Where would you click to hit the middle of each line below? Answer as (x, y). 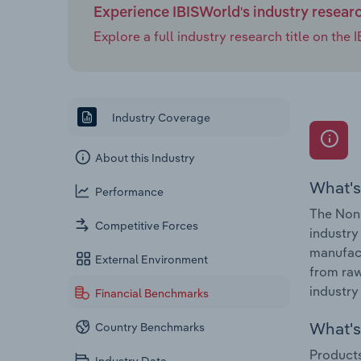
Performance (130, 192)
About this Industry (145, 158)
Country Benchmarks (150, 328)
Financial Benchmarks (152, 294)
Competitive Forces (147, 226)
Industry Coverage (160, 117)
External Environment (152, 260)
